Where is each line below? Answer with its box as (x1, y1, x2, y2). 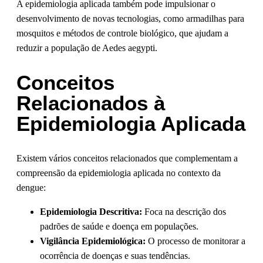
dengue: (16, 183, 46, 193)
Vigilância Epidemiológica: (40, 236, 146, 247)
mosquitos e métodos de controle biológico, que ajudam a (16, 28, 228, 39)
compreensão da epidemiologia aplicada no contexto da (16, 168, 221, 178)
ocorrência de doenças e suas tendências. (40, 251, 190, 261)
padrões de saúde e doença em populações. (40, 221, 198, 232)
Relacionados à (16, 92, 165, 115)
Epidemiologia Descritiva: (40, 207, 142, 217)
